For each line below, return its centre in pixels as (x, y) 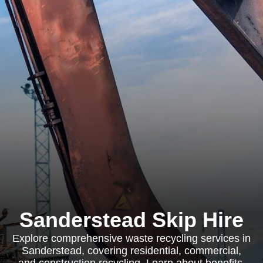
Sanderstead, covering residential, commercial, (131, 251)
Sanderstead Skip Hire (131, 220)
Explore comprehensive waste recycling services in (131, 238)
